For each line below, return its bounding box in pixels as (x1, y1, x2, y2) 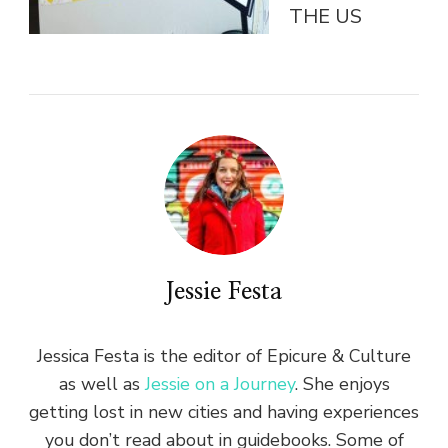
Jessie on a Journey (144, 371, 295, 396)
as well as (58, 371, 145, 396)
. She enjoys (294, 371, 390, 396)
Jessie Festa (165, 278, 283, 304)
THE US (289, 2, 362, 30)
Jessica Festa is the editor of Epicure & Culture (37, 343, 411, 368)
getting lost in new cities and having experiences (29, 399, 419, 424)
